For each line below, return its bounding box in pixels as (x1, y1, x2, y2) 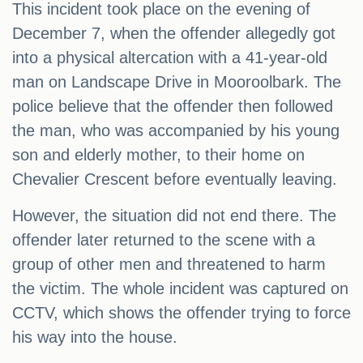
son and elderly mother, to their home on (12, 146, 305, 164)
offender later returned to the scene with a (12, 231, 315, 250)
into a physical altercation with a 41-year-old (12, 49, 327, 67)
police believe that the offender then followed (12, 97, 333, 116)
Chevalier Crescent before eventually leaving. (12, 170, 337, 189)
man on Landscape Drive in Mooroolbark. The (12, 73, 341, 92)
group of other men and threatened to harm (12, 255, 326, 274)
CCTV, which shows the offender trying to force (12, 304, 351, 322)
